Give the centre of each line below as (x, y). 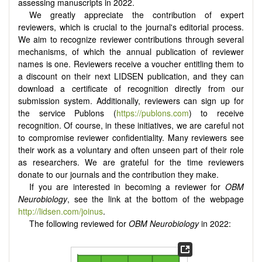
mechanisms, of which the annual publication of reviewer (131, 52)
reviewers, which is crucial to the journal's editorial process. (131, 27)
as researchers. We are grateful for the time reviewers (131, 162)
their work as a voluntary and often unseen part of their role (131, 150)
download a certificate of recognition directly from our (131, 89)
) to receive (216, 113)
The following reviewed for (79, 224)
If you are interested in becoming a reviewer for (127, 187)
